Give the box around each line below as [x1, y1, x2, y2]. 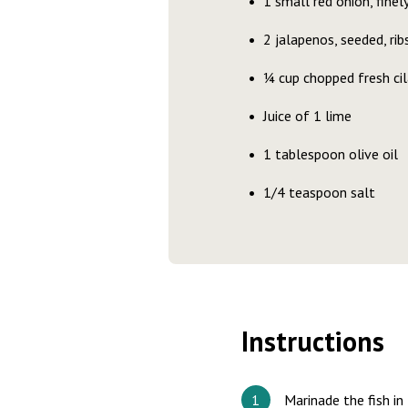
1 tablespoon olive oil [262, 145, 398, 163]
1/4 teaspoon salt [262, 183, 375, 201]
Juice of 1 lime [262, 107, 352, 125]
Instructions [240, 323, 384, 359]
